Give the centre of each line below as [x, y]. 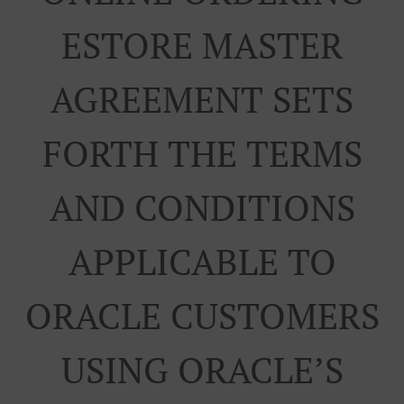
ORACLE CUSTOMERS [202, 315]
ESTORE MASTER [202, 45]
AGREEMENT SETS [202, 99]
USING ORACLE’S [202, 369]
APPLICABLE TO [202, 261]
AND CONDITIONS [202, 207]
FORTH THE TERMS [202, 153]
